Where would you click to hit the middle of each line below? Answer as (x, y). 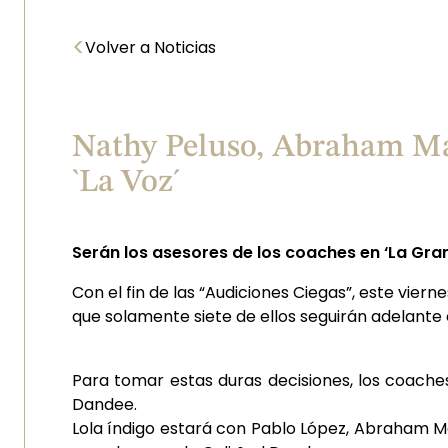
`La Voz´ (126, 183)
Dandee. (108, 404)
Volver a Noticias (150, 47)
